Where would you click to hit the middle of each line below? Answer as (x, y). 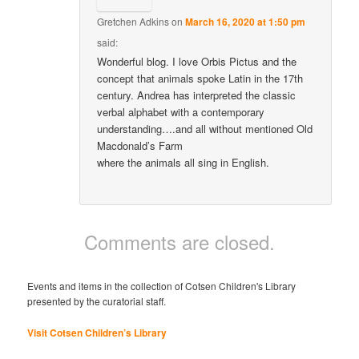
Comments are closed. (179, 242)
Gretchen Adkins (133, 22)
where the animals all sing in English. (183, 163)
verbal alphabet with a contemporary (180, 112)
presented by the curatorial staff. (97, 301)
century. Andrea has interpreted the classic (196, 95)
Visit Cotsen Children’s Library (97, 332)
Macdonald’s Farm (139, 146)
